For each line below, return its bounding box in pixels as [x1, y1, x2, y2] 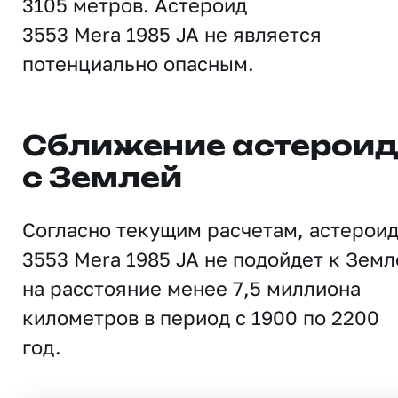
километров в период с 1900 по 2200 [22, 306, 379, 330]
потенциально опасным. [22, 52, 254, 76]
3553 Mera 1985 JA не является [22, 22, 322, 46]
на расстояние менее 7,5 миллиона [22, 276, 361, 300]
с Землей [22, 166, 182, 193]
